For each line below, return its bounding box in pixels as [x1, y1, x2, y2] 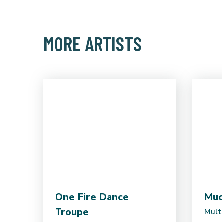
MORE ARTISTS [43, 31, 142, 55]
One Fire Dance [55, 190, 129, 204]
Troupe [55, 205, 89, 219]
